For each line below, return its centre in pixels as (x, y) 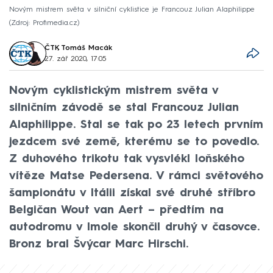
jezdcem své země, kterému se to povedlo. (134, 142)
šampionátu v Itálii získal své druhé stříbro (132, 193)
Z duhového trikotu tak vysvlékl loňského (127, 159)
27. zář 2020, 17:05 (75, 59)
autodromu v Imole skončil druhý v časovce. (134, 227)
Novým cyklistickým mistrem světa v (114, 90)
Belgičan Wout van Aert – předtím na (116, 210)
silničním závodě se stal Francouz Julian (124, 108)
